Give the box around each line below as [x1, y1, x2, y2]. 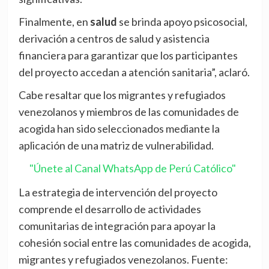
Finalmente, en [18, 15, 90, 29]
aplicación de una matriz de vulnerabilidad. [18, 139, 214, 153]
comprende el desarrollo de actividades [18, 202, 201, 216]
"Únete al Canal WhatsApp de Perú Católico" [29, 162, 236, 175]
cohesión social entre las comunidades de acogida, [18, 236, 251, 250]
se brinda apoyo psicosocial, [116, 15, 247, 29]
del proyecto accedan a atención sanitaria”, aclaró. [18, 65, 250, 79]
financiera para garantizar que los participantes [18, 49, 238, 62]
